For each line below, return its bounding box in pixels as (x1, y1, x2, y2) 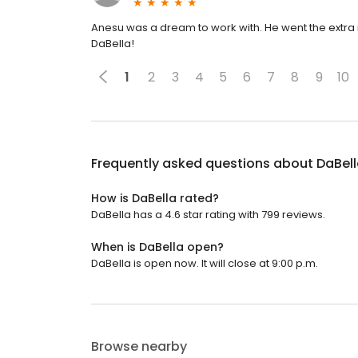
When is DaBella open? (91, 239, 224, 255)
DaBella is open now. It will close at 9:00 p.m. (91, 256, 318, 271)
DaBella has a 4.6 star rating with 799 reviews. (91, 207, 325, 222)
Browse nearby (91, 337, 187, 356)
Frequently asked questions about (91, 154, 316, 173)
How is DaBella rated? (91, 190, 219, 206)
